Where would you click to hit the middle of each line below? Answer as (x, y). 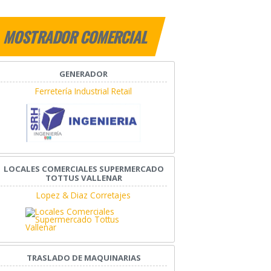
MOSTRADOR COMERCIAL (77, 37)
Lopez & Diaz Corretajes (84, 195)
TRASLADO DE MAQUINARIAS (83, 257)
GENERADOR (84, 74)
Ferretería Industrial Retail (84, 91)
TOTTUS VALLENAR (83, 178)
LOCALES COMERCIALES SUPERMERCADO (83, 168)
